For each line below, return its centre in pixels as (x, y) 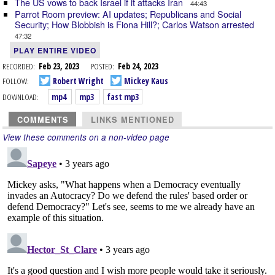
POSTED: (103, 66)
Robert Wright (77, 80)
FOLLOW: (16, 80)
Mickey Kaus (145, 80)
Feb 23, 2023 (65, 66)
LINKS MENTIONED (133, 120)
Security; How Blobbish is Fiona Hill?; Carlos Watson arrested (136, 24)
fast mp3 (123, 97)
